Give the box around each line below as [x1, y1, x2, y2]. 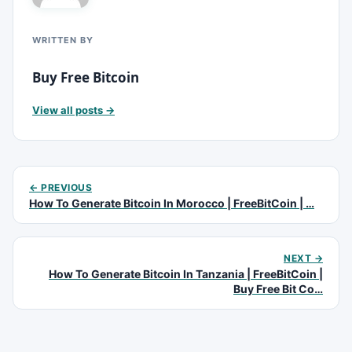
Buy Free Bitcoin [32, 68, 139, 86]
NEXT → [284, 252, 323, 264]
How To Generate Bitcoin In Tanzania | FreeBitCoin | [49, 267, 323, 280]
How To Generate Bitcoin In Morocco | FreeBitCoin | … [29, 196, 314, 210]
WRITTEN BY [32, 35, 93, 46]
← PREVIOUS [29, 181, 92, 193]
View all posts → [32, 104, 115, 116]
